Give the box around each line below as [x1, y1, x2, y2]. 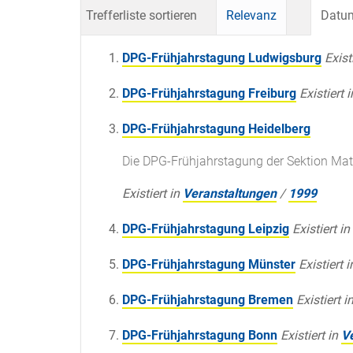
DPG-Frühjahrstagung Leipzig [122, 221, 289, 237]
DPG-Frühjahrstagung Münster [122, 257, 295, 273]
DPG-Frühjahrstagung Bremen [122, 292, 293, 308]
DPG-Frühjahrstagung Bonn [122, 328, 277, 344]
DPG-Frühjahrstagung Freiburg [122, 86, 296, 102]
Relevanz [226, 8, 277, 24]
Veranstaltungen [183, 186, 277, 202]
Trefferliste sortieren [86, 8, 197, 24]
